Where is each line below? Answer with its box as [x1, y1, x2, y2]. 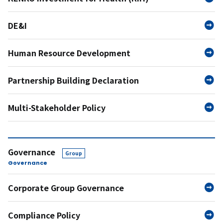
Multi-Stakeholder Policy [8, 102, 106, 113]
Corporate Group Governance [8, 181, 124, 194]
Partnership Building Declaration [8, 74, 139, 86]
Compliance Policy [8, 209, 80, 221]
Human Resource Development [8, 47, 130, 59]
